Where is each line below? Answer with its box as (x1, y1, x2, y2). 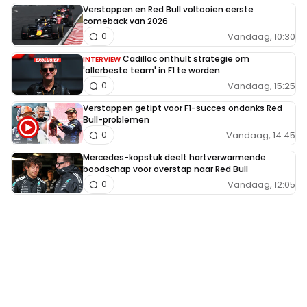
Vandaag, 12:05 (228, 177, 295, 191)
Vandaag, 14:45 (226, 128, 295, 142)
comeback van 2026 (83, 15, 168, 27)
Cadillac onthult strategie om (123, 53, 249, 65)
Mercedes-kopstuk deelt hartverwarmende (83, 151, 266, 164)
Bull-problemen (83, 114, 149, 126)
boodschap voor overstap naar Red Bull (83, 163, 248, 175)
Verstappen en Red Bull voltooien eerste (83, 3, 254, 16)
